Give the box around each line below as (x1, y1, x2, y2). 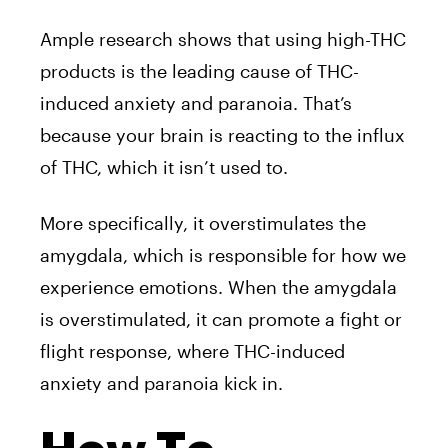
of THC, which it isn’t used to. (40, 155, 293, 178)
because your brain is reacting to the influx (40, 123, 405, 146)
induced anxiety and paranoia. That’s (40, 91, 352, 114)
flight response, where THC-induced (40, 339, 345, 362)
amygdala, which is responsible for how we (40, 243, 406, 266)
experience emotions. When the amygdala (40, 275, 397, 298)
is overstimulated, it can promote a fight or (40, 307, 402, 330)
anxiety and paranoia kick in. (40, 371, 283, 394)
